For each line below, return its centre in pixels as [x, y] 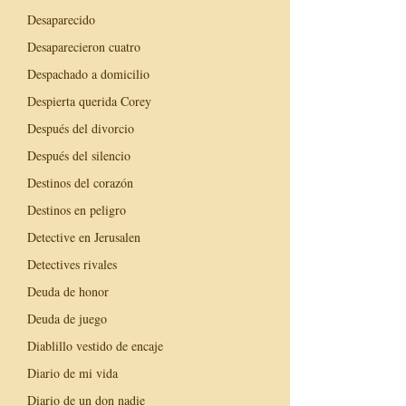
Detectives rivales [72, 264]
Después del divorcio [81, 128]
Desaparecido [61, 19]
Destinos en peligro [77, 209]
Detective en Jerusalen [84, 237]
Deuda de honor [68, 291]
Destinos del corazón [80, 182]
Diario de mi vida [72, 372]
